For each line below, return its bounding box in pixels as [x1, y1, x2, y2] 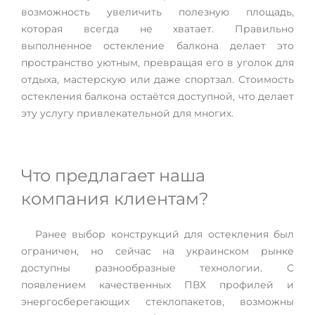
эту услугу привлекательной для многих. [21, 107, 233, 120]
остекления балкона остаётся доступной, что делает [21, 90, 294, 103]
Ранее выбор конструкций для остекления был [35, 228, 294, 240]
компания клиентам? [21, 188, 209, 209]
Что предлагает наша [21, 165, 205, 186]
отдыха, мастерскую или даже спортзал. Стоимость [21, 73, 294, 86]
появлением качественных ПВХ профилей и [21, 278, 294, 291]
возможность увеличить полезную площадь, [21, 6, 294, 18]
